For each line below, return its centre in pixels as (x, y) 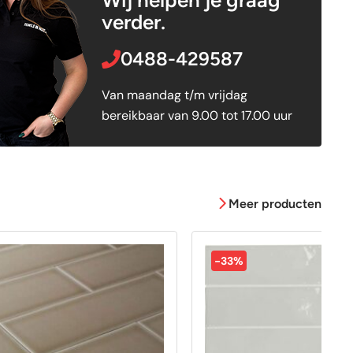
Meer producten (275, 204)
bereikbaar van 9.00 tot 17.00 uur (197, 115)
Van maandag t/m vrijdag (174, 95)
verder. (133, 22)
